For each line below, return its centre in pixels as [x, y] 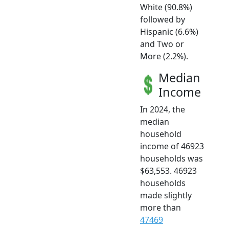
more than [161, 208]
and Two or [162, 44]
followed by [163, 20]
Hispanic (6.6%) [169, 32]
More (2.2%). [164, 56]
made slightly [166, 196]
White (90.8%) [166, 7]
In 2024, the [163, 110]
